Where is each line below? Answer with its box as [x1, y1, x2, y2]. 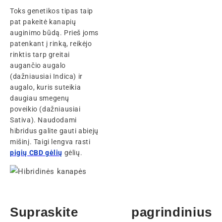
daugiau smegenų [10, 94, 69, 102]
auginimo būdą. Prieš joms [10, 28, 99, 37]
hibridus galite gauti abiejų [10, 126, 99, 135]
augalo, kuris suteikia [10, 83, 81, 91]
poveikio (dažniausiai [10, 105, 81, 113]
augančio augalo [10, 61, 66, 69]
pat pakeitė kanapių [10, 17, 76, 26]
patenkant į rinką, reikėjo [10, 39, 92, 48]
